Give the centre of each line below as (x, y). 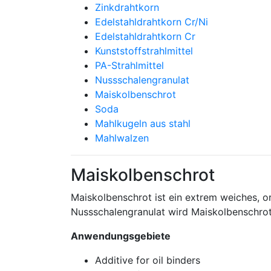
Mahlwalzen (122, 138)
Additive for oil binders (148, 260)
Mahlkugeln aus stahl (143, 123)
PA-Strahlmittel (129, 65)
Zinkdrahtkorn (127, 7)
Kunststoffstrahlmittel (144, 51)
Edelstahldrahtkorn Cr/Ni (152, 22)
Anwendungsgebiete (121, 236)
